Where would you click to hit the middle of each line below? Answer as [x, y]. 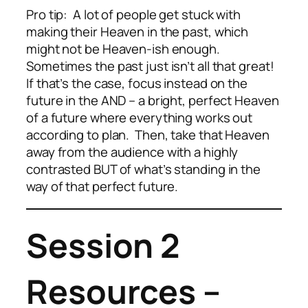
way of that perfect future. [102, 187]
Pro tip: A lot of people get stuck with [133, 15]
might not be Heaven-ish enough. [124, 49]
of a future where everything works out [140, 118]
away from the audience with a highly [132, 152]
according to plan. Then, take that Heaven [148, 135]
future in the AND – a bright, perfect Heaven [153, 101]
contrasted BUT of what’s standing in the [143, 169]
